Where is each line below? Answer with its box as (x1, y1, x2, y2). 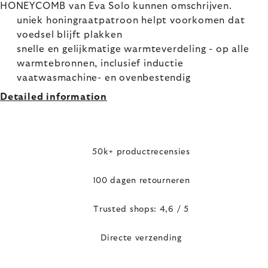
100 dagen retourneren (92, 176, 190, 185)
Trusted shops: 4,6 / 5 (93, 205, 189, 214)
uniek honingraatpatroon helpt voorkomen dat (17, 16, 245, 25)
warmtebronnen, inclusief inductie (17, 59, 184, 68)
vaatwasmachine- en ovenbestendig (17, 73, 191, 83)
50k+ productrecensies (92, 147, 190, 156)
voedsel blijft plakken (17, 30, 123, 39)
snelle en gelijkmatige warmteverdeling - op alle (17, 44, 249, 54)
